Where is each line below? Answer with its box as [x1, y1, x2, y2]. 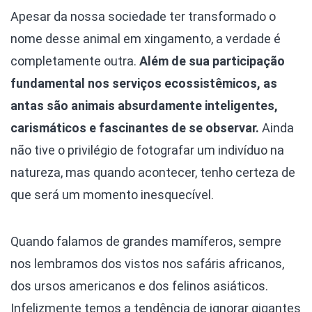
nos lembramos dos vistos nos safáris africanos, [10, 256, 284, 271]
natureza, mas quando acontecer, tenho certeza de [10, 164, 295, 180]
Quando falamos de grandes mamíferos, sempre [10, 233, 281, 249]
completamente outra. [10, 53, 139, 68]
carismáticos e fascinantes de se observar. [10, 120, 259, 135]
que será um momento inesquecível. [10, 187, 214, 202]
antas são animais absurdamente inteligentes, [10, 97, 278, 113]
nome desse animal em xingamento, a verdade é [10, 31, 281, 46]
